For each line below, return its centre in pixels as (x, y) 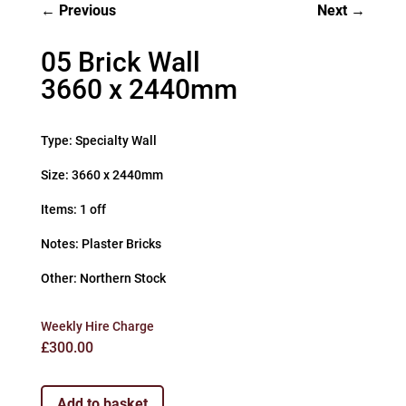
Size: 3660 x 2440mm (101, 175)
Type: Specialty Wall (98, 141)
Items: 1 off (73, 210)
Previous (87, 11)
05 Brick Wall (120, 63)
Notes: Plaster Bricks (101, 244)
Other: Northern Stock (103, 279)
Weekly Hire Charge (97, 327)
